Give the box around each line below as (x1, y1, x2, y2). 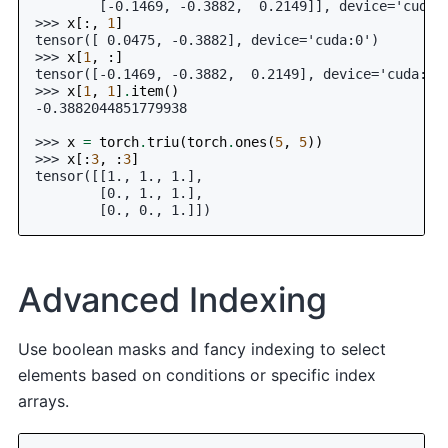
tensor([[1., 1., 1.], (35, 168, 204, 185)
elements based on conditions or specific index (18, 365, 377, 386)
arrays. (18, 391, 70, 412)
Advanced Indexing (18, 279, 328, 321)
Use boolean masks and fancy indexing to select (18, 339, 387, 360)
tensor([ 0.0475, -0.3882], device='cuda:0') (35, 32, 380, 49)
